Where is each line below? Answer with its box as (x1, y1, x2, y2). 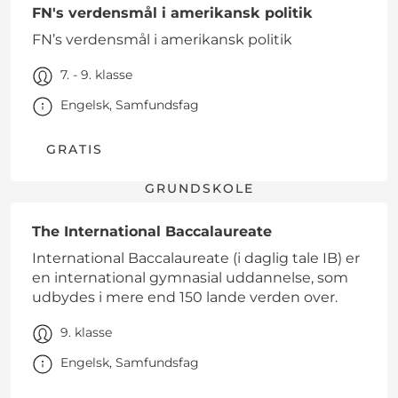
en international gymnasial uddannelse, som (32, 269, 348, 287)
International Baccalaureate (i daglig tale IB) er (32, 250, 360, 267)
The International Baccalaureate (32, 223, 272, 241)
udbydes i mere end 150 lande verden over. (32, 289, 338, 306)
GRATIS (46, 141, 103, 158)
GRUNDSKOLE (144, 180, 254, 197)
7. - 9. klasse (60, 67, 132, 84)
